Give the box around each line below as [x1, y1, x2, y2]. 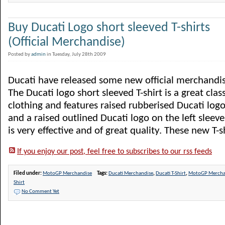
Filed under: [14, 171, 43, 176]
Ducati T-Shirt [156, 171, 186, 176]
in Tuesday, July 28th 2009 [46, 52, 109, 57]
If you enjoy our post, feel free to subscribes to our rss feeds [17, 148, 212, 156]
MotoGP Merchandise [43, 171, 92, 176]
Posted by [8, 52, 31, 57]
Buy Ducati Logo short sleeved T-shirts [8, 21, 210, 35]
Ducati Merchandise [108, 171, 153, 176]
